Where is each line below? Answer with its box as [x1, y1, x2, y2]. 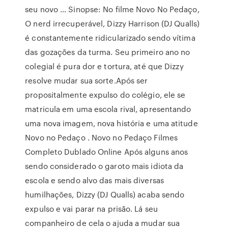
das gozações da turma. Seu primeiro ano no [25, 46, 190, 58]
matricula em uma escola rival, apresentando [25, 103, 191, 115]
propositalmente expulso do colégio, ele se [25, 89, 186, 100]
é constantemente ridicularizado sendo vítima [25, 32, 195, 43]
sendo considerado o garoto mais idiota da [25, 160, 184, 172]
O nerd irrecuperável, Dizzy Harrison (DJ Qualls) [25, 18, 200, 29]
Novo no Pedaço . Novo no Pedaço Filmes [25, 132, 178, 143]
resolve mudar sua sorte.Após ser [25, 75, 148, 86]
